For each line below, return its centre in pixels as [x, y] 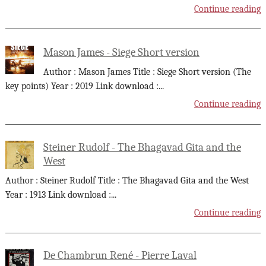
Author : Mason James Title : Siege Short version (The [147, 72]
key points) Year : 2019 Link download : [82, 86]
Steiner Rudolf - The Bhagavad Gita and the [142, 147]
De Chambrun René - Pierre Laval [120, 256]
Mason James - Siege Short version [121, 52]
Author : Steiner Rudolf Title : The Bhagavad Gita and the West [127, 181]
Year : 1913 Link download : [58, 195]
